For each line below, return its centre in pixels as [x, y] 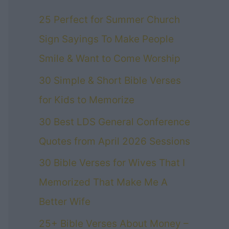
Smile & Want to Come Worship [110, 59]
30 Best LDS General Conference [114, 122]
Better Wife [65, 202]
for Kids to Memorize [87, 100]
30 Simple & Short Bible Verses [110, 80]
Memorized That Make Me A [103, 182]
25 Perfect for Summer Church [109, 20]
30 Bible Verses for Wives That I [112, 163]
